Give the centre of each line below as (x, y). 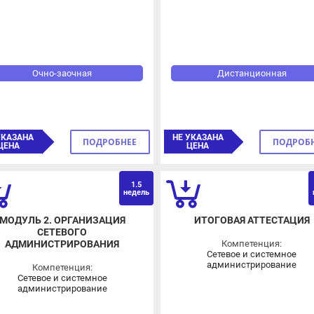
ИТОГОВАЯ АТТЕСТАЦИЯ (241, 204)
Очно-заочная (55, 59)
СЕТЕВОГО (55, 216)
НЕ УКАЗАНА (187, 123)
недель (127, 176)
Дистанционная (240, 59)
